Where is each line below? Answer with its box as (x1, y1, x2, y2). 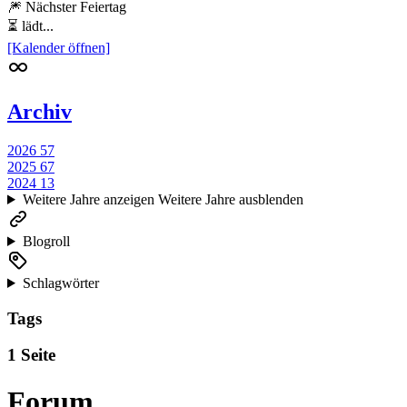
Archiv (7, 100, 72, 124)
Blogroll (22, 233, 70, 249)
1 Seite (7, 345, 55, 365)
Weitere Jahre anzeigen (22, 191, 154, 207)
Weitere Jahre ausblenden (157, 191, 303, 207)
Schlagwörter (22, 274, 99, 291)
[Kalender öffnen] (7, 40, 110, 56)
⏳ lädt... (7, 18, 54, 35)
